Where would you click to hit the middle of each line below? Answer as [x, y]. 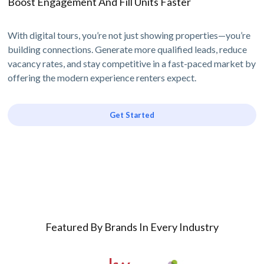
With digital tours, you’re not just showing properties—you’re [129, 35]
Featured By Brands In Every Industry [132, 227]
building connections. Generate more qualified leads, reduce [128, 49]
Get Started [132, 115]
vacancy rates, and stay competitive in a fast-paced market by [132, 63]
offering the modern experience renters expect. [102, 77]
